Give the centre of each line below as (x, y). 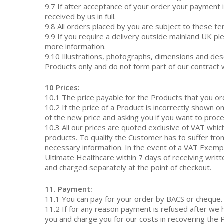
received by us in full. (81, 16)
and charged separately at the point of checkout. (128, 167)
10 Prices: (63, 87)
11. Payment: (69, 189)
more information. (76, 46)
